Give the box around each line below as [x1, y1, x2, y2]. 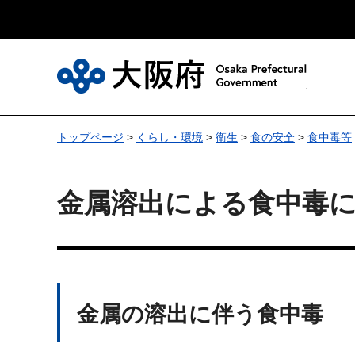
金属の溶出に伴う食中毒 [77, 302, 323, 326]
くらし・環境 [136, 131, 203, 143]
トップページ [57, 131, 124, 143]
